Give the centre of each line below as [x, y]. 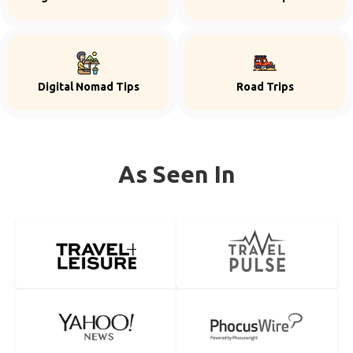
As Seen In [176, 174]
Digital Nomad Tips [88, 87]
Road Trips [265, 87]
